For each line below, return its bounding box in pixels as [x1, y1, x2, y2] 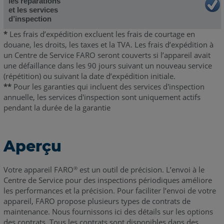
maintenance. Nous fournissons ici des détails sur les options [3, 206, 213, 216]
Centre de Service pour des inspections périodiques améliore [3, 174, 212, 185]
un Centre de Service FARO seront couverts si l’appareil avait [3, 49, 210, 60]
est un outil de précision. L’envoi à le [77, 164, 204, 174]
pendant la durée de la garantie [3, 102, 110, 112]
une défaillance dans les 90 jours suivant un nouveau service [3, 60, 212, 70]
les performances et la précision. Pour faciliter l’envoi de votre [3, 185, 216, 195]
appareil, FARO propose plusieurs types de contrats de [3, 195, 190, 206]
